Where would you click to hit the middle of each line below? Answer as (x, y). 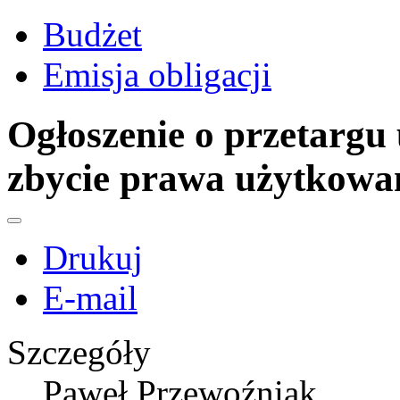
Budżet (92, 35)
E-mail (90, 298)
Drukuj (93, 258)
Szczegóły (79, 353)
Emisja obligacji (157, 75)
